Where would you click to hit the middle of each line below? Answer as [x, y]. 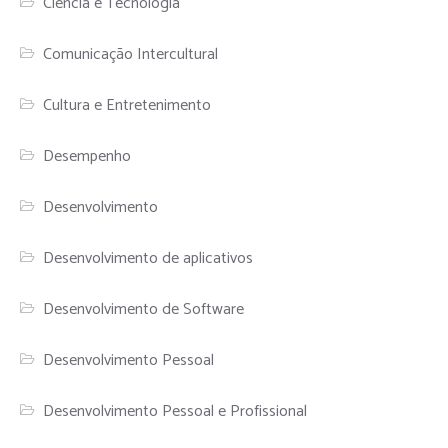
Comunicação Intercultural [131, 54]
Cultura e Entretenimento [127, 105]
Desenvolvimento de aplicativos [148, 258]
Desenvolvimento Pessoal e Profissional [175, 411]
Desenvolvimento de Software [144, 309]
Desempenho [87, 156]
